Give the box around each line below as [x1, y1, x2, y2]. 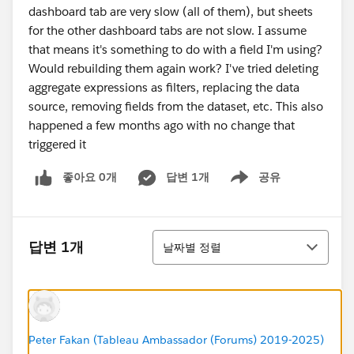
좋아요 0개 [62, 170, 117, 184]
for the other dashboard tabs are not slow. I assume [28, 23, 307, 38]
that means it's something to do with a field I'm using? [28, 42, 322, 57]
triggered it [28, 137, 86, 152]
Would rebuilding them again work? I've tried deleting [28, 61, 318, 76]
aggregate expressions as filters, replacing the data [28, 80, 299, 95]
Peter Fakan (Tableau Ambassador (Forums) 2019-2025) [28, 332, 324, 347]
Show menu [217, 178, 281, 193]
